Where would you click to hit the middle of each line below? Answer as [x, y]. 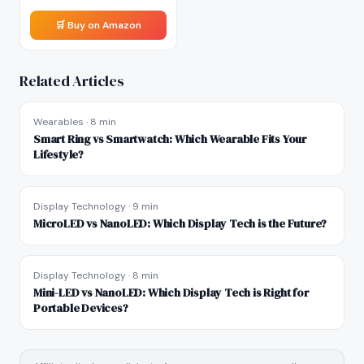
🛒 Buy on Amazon [98, 25]
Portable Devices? [81, 308]
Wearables [58, 122]
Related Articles [72, 81]
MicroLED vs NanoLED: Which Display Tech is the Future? [180, 223]
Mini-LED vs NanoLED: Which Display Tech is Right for [171, 292]
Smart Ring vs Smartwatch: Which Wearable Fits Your [170, 139]
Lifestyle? [58, 154]
